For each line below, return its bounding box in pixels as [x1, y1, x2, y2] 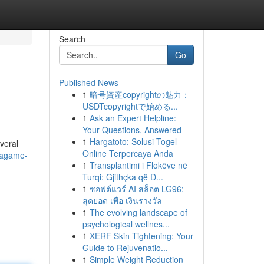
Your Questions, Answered [82, 124, 181, 136]
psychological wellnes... [82, 218, 170, 230]
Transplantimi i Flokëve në [89, 159, 187, 171]
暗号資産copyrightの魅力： [89, 88, 190, 100]
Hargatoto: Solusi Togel [89, 136, 177, 147]
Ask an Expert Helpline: [89, 112, 176, 124]
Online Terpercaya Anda [82, 147, 173, 159]
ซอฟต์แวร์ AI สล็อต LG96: [89, 183, 184, 194]
